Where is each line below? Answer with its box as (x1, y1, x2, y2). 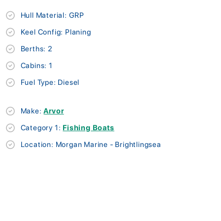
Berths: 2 (20, 44, 52, 53)
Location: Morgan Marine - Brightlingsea (20, 140, 161, 149)
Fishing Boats (63, 123, 114, 132)
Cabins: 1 (20, 61, 53, 70)
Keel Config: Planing (20, 27, 91, 37)
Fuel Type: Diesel (20, 77, 80, 87)
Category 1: (20, 123, 63, 132)
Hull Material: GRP (20, 10, 85, 20)
